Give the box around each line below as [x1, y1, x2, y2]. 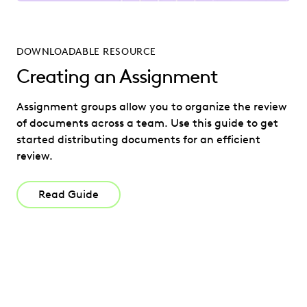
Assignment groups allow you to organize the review [16, 100, 287, 114]
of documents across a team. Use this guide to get [16, 116, 278, 130]
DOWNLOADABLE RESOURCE [16, 46, 156, 58]
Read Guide [38, 188, 99, 201]
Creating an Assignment [16, 64, 218, 88]
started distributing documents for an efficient [16, 133, 260, 147]
